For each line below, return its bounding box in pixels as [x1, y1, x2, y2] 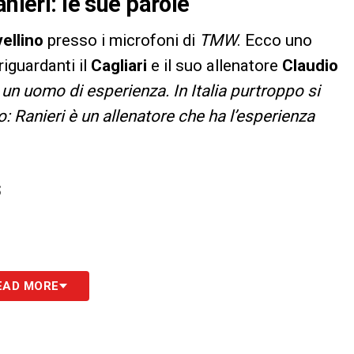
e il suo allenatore [151, 56, 282, 76]
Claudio [282, 56, 338, 76]
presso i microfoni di [47, 31, 199, 51]
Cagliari [91, 56, 151, 76]
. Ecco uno [237, 31, 312, 51]
